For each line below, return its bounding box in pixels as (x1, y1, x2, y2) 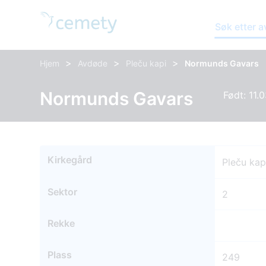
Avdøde (78, 58, 108, 68)
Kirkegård (47, 154, 93, 166)
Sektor (47, 186, 78, 198)
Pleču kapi (126, 58, 167, 68)
